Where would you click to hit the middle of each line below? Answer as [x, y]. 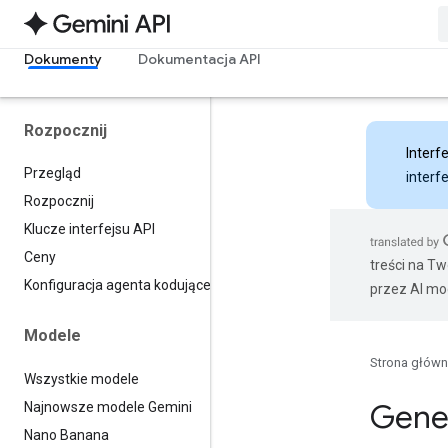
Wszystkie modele [81, 378]
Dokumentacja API [199, 59]
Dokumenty [63, 59]
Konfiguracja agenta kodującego [125, 285]
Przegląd [52, 173]
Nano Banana [66, 434]
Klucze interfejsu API [89, 229]
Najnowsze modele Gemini [108, 406]
